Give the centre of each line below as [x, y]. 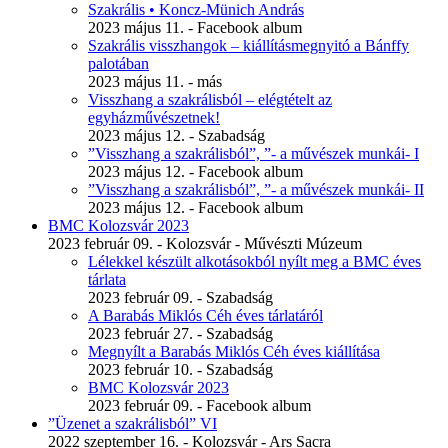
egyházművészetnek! [154, 118]
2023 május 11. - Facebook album [195, 28]
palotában [118, 64]
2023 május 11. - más [155, 82]
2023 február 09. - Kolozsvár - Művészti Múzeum [205, 244]
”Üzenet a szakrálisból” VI [132, 424]
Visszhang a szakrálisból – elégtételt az [210, 100]
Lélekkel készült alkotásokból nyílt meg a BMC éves [254, 262]
